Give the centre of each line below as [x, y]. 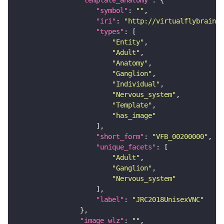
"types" [110, 32]
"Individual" [136, 84]
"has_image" [134, 116]
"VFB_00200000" [180, 137]
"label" [110, 200]
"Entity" [128, 42]
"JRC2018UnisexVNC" [168, 200]
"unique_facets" [126, 147]
